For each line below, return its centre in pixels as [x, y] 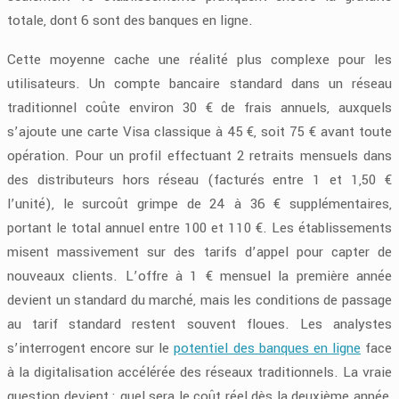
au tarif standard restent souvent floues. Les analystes [199, 325]
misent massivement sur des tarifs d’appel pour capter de [199, 252]
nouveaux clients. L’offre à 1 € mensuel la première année [199, 277]
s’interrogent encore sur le [91, 349]
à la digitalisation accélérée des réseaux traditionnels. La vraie [199, 373]
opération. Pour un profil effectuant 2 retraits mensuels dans [199, 156]
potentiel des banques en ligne [267, 349]
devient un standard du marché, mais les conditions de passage [199, 301]
